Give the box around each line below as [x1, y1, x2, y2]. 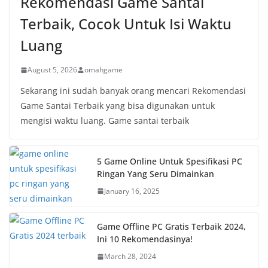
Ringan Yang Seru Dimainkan [97, 167, 214, 179]
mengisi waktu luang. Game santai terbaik [20, 115, 189, 126]
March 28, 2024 [104, 251, 156, 261]
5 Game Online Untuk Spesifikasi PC [97, 155, 242, 167]
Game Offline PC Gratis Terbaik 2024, [97, 221, 246, 232]
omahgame [84, 65, 123, 75]
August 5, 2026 [28, 65, 77, 75]
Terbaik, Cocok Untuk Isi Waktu [20, 14, 232, 33]
